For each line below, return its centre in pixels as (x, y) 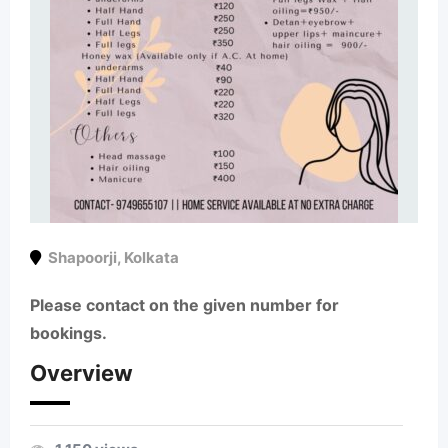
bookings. (68, 333)
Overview (81, 373)
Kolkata (151, 257)
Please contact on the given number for (184, 305)
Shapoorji (82, 257)
